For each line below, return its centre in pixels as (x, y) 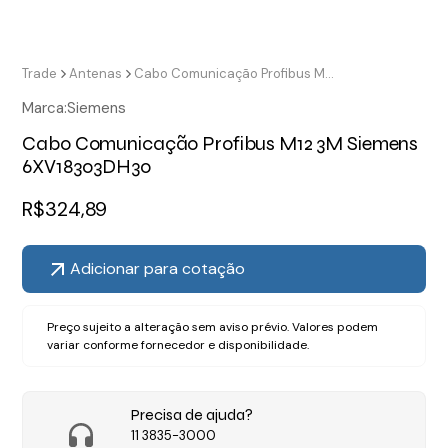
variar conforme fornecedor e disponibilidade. (178, 345)
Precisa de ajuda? (191, 415)
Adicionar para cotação (158, 269)
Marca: (45, 108)
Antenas (96, 74)
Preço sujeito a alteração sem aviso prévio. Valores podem (213, 327)
